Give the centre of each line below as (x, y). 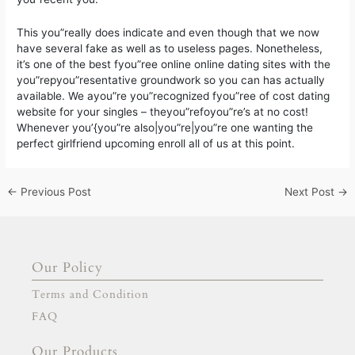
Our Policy (67, 267)
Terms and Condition (90, 294)
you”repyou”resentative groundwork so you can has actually (171, 80)
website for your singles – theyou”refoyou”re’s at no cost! (163, 112)
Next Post (311, 192)
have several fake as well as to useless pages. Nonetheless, (170, 49)
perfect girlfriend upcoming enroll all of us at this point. (156, 144)
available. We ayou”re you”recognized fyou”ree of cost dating (174, 96)
